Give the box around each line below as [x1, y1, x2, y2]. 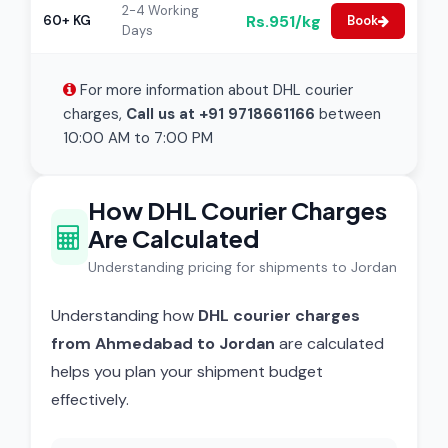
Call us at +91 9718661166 [126, 104, 315, 124]
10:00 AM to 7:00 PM [63, 128, 213, 148]
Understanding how [51, 305, 198, 326]
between [315, 104, 381, 124]
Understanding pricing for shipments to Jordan [87, 258, 397, 276]
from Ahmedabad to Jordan [51, 333, 275, 354]
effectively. [51, 389, 129, 410]
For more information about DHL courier [76, 80, 353, 100]
